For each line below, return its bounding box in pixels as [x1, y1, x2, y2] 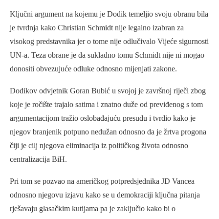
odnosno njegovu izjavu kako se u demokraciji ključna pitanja [10, 191, 200, 199]
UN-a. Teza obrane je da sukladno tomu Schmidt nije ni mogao [10, 51, 204, 60]
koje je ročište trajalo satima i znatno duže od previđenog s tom [10, 100, 203, 109]
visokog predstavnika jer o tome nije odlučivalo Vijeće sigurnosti [10, 37, 209, 46]
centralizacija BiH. [10, 155, 67, 164]
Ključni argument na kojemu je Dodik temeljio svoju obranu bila [10, 10, 208, 19]
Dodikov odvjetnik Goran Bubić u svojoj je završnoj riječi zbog [10, 87, 206, 95]
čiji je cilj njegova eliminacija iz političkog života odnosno [10, 141, 188, 150]
